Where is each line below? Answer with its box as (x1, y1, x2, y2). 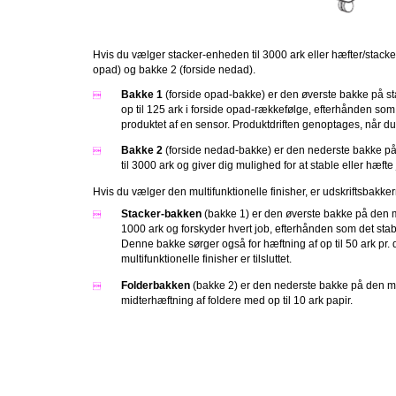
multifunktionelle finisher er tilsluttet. (121, 253, 292, 265)
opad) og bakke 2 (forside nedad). (93, 64, 255, 76)
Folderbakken (121, 279, 190, 292)
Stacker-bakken (121, 208, 202, 220)
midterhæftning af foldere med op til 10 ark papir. (121, 294, 353, 307)
